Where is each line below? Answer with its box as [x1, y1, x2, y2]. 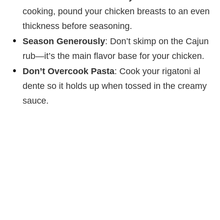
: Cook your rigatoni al [114, 66, 200, 77]
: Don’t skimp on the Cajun [105, 36, 209, 47]
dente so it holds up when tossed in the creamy [23, 81, 207, 91]
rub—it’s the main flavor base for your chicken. [23, 51, 204, 61]
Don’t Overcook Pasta [23, 66, 114, 77]
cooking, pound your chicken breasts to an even [23, 6, 210, 17]
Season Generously [23, 36, 105, 47]
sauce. [23, 96, 49, 106]
